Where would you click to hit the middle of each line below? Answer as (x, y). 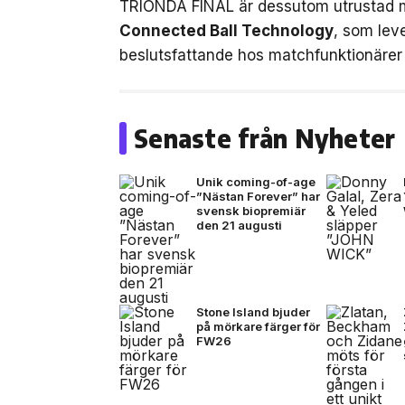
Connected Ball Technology (226, 31)
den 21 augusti (239, 225)
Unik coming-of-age (256, 182)
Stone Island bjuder (253, 312)
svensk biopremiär (251, 211)
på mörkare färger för (258, 326)
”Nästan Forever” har (258, 196)
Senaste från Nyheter (265, 138)
